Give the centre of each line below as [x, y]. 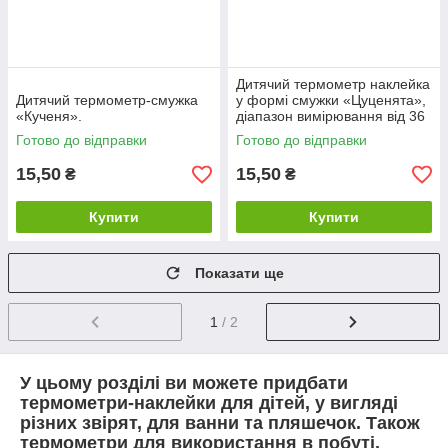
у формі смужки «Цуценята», [331, 100]
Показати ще [239, 273]
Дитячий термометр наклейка [333, 84]
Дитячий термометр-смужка [107, 100]
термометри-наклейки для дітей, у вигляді [209, 402]
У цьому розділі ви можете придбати [184, 382]
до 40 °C [264, 132]
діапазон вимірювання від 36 [330, 116]
